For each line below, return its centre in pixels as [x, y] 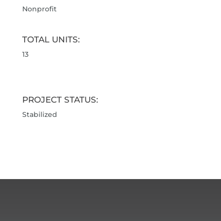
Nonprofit [39, 9]
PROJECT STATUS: [60, 100]
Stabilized [39, 115]
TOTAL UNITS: [51, 39]
